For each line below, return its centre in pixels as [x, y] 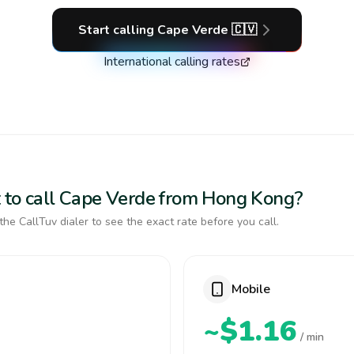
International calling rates [172, 62]
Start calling [118, 30]
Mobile [251, 289]
